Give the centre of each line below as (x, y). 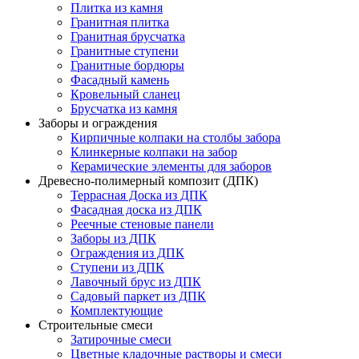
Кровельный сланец (125, 94)
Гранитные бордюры (127, 65)
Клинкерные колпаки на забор (154, 151)
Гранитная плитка (120, 22)
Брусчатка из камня (124, 108)
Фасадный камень (120, 79)
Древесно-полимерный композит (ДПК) (148, 180)
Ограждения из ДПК (127, 252)
